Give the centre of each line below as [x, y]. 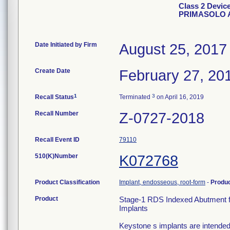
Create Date [53, 71]
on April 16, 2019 [179, 97]
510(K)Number [56, 156]
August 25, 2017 [173, 49]
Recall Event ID [57, 140]
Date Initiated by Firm [66, 45]
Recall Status [54, 97]
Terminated [136, 97]
